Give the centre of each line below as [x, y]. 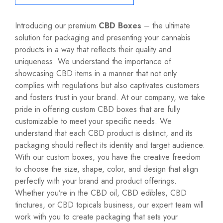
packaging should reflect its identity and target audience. [110, 145]
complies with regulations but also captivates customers [107, 86]
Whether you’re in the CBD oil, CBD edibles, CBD [101, 193]
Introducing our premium [57, 26]
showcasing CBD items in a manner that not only [96, 74]
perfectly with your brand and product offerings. [96, 181]
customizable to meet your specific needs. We [93, 121]
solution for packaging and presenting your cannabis [103, 38]
